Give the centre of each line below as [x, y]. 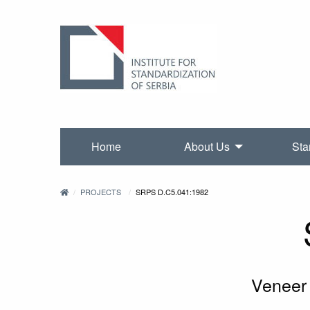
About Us [207, 147]
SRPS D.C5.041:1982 [172, 192]
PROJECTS [101, 192]
